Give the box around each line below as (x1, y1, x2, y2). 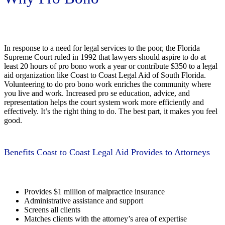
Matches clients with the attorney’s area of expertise (24, 214, 187, 223)
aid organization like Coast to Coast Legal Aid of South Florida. (4, 70, 206, 79)
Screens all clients (24, 205, 80, 214)
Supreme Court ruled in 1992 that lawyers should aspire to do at (4, 52, 206, 61)
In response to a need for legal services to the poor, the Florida (4, 43, 200, 52)
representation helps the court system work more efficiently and (4, 97, 204, 106)
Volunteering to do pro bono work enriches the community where (4, 79, 211, 88)
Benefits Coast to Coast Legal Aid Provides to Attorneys (4, 147, 210, 157)
